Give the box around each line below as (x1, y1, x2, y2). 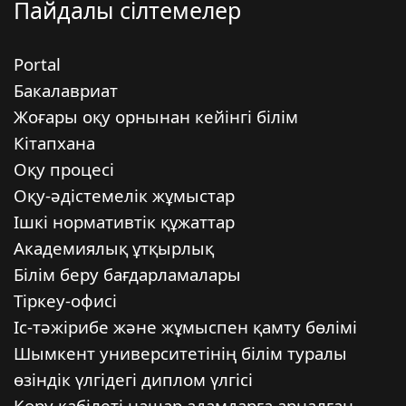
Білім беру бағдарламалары (14, 263, 241, 285)
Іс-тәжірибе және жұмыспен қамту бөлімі (14, 315, 357, 338)
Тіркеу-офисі (14, 289, 117, 312)
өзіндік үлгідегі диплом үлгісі (14, 368, 253, 391)
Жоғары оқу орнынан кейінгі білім (14, 105, 298, 128)
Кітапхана (14, 131, 95, 154)
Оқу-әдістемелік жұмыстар (14, 184, 235, 207)
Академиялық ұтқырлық (14, 237, 214, 259)
